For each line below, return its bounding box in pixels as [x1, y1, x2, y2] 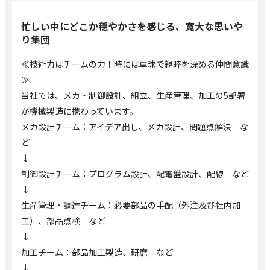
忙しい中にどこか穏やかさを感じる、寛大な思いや [21, 19, 243, 33]
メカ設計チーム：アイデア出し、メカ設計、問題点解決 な [21, 120, 248, 133]
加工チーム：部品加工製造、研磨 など [21, 245, 173, 258]
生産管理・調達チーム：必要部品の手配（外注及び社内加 [21, 198, 240, 211]
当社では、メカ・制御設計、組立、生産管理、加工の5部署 [21, 89, 245, 101]
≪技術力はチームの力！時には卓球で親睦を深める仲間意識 [21, 57, 249, 70]
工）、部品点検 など [21, 214, 105, 227]
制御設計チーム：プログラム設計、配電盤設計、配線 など [21, 167, 249, 180]
